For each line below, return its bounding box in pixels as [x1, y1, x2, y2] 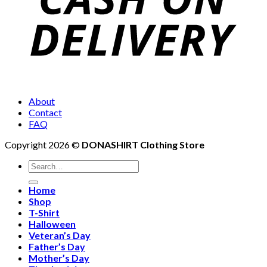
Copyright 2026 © [5, 139, 82, 150]
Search [28, 159, 55, 170]
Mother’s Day [29, 252, 89, 263]
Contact [29, 107, 62, 118]
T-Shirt [29, 207, 60, 218]
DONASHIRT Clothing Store [82, 139, 204, 150]
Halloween [29, 218, 76, 229]
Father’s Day [29, 241, 85, 252]
